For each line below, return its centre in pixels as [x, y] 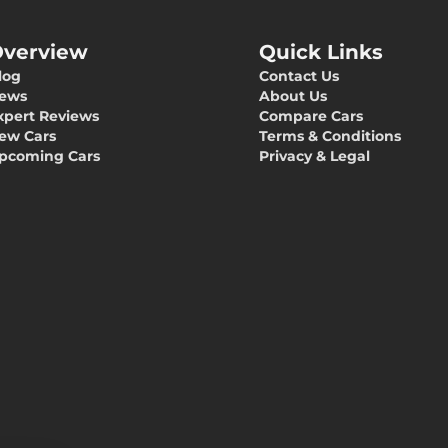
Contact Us [299, 76]
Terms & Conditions [330, 136]
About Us [293, 96]
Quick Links [321, 52]
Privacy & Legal [314, 156]
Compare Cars [311, 116]
